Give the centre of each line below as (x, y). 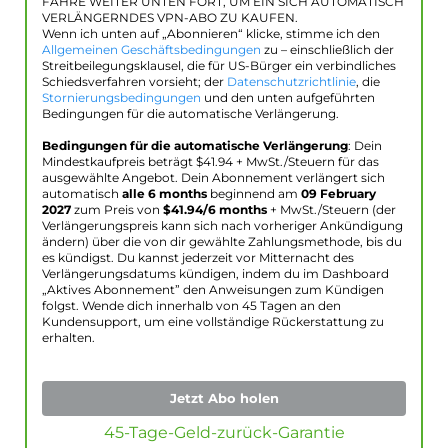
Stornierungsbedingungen (121, 98)
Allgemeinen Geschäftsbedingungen (151, 50)
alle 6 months (164, 194)
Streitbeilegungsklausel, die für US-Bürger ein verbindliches (219, 66)
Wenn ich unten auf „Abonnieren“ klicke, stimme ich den (211, 34)
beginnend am (254, 194)
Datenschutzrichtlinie (291, 82)
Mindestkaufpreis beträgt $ (122, 162)
